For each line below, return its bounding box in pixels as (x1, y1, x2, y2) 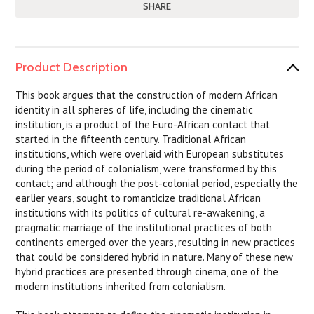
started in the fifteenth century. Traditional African (15, 132, 247, 146)
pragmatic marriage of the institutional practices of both (15, 221, 273, 234)
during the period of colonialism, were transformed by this (15, 162, 278, 175)
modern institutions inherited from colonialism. (15, 280, 226, 293)
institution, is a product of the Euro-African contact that (15, 118, 271, 131)
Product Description (15, 60, 128, 75)
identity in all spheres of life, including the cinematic (15, 103, 254, 116)
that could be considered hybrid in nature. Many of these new (15, 250, 294, 264)
